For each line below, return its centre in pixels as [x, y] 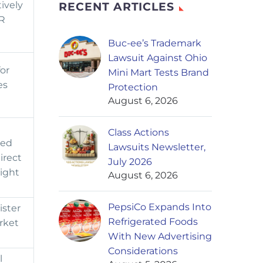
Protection [133, 87]
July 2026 [130, 162]
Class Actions [139, 133]
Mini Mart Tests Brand [159, 73]
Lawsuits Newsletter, [157, 147]
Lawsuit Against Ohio [158, 58]
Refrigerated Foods [153, 222]
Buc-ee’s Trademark [155, 43]
